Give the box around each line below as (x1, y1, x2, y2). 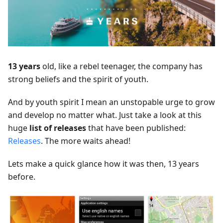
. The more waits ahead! (41, 135, 130, 146)
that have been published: (86, 122, 186, 133)
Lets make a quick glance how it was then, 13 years (8, 158, 199, 169)
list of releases (29, 122, 86, 133)
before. (8, 171, 35, 182)
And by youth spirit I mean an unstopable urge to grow (8, 96, 215, 108)
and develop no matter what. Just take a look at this (8, 109, 202, 120)
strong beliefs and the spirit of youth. (8, 73, 148, 85)
